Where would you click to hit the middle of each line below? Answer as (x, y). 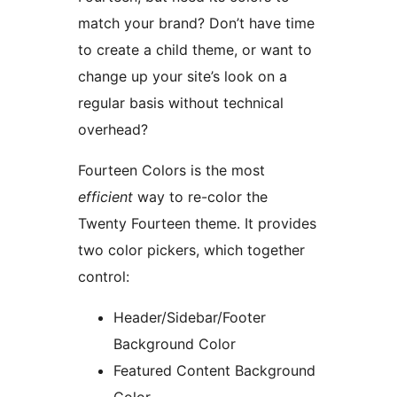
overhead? (113, 130)
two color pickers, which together (191, 250)
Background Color (175, 344)
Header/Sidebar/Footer (190, 318)
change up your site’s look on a (183, 77)
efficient (105, 197)
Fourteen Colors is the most (171, 171)
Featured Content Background (214, 371)
